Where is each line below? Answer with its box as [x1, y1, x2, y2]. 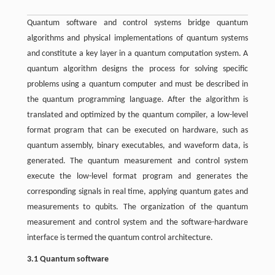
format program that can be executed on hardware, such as [26, 126, 249, 135]
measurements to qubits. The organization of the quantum [26, 203, 249, 212]
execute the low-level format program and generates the [26, 172, 249, 181]
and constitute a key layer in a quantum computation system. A [26, 49, 249, 58]
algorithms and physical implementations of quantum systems [26, 34, 249, 43]
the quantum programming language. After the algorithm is [26, 95, 249, 104]
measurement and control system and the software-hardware [26, 218, 249, 227]
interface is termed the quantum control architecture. [26, 233, 213, 242]
